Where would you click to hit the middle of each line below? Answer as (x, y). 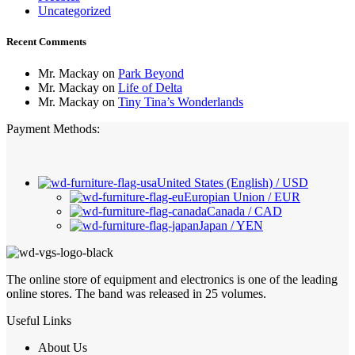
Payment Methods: (53, 128)
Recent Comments (46, 42)
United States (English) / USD (233, 182)
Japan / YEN (231, 225)
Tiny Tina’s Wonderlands (181, 101)
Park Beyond (151, 73)
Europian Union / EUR (242, 197)
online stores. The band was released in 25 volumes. (136, 293)
